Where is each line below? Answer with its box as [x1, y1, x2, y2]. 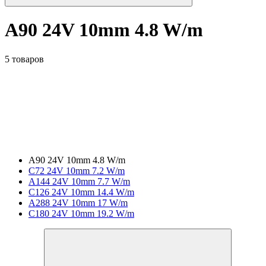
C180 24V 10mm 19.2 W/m [28, 208, 134, 218]
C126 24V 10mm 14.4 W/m [28, 186, 134, 197]
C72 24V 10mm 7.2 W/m [28, 165, 125, 176]
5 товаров [5, 53, 44, 64]
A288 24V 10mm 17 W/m [28, 197, 128, 208]
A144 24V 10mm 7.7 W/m [28, 176, 130, 186]
